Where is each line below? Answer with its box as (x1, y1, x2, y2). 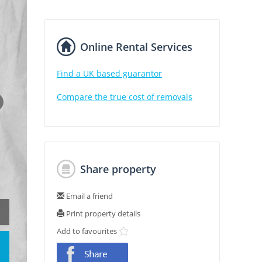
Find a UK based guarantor (57, 68, 162, 79)
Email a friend (64, 191, 113, 201)
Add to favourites (57, 226, 117, 236)
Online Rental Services (80, 40, 192, 54)
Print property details (64, 208, 140, 219)
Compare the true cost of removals (57, 91, 192, 102)
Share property (80, 162, 156, 176)
